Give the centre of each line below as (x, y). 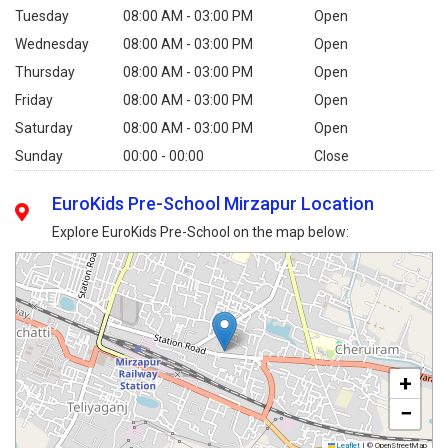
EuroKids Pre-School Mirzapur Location (213, 203)
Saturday (44, 128)
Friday (34, 100)
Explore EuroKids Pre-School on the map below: (201, 232)
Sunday (39, 156)
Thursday (45, 72)
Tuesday (42, 16)
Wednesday (52, 44)
